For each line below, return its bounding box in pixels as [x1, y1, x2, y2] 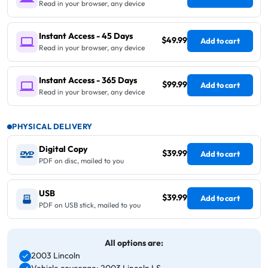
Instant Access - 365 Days [39, 75, 137, 86]
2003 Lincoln [31, 250, 80, 261]
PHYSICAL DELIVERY [12, 121, 93, 132]
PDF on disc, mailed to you [39, 156, 124, 166]
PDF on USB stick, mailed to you [39, 200, 141, 210]
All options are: [105, 237, 163, 249]
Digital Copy [39, 144, 87, 155]
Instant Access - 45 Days [39, 31, 133, 42]
